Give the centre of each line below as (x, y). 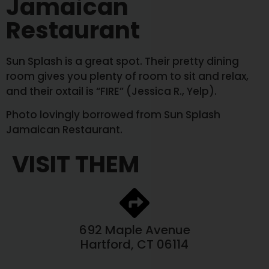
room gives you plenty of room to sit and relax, (127, 77)
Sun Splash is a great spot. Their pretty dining (122, 62)
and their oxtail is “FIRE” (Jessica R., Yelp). (113, 92)
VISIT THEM (76, 164)
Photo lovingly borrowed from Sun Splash (113, 115)
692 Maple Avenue (134, 230)
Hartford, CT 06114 (134, 244)
